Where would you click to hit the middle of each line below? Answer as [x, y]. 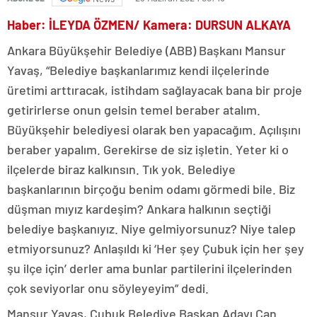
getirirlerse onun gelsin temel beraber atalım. [134, 110]
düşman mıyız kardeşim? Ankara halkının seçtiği [139, 209]
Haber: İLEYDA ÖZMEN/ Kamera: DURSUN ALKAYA [149, 25]
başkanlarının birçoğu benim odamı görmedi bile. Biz [151, 189]
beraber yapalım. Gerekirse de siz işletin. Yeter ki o [148, 150]
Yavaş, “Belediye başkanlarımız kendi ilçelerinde [138, 70]
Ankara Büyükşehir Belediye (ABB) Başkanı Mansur [146, 51]
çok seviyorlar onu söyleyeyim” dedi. [108, 288]
